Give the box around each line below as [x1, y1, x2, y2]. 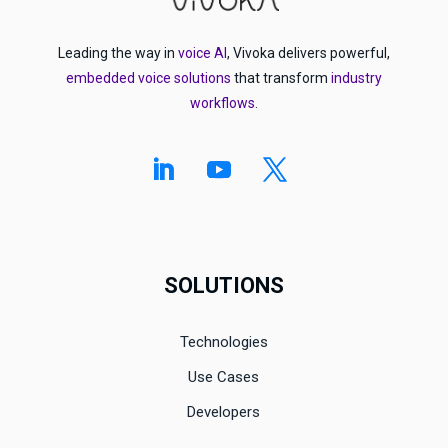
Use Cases [188, 367, 260, 386]
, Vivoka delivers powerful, [226, 44, 390, 61]
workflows [189, 94, 255, 111]
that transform [230, 69, 331, 86]
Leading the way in [57, 44, 178, 61]
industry [330, 69, 382, 86]
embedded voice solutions [65, 69, 231, 86]
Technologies [179, 332, 268, 351]
